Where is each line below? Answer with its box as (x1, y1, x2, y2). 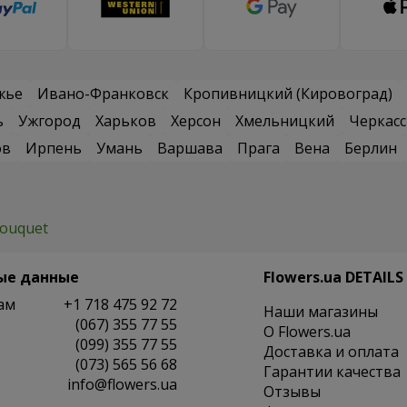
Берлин (344, 138, 397, 159)
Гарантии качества (263, 362, 401, 382)
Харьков (95, 111, 156, 132)
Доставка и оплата (263, 342, 399, 362)
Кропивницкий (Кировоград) (184, 84, 392, 104)
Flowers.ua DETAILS (263, 267, 403, 288)
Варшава (157, 138, 223, 159)
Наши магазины (263, 302, 378, 323)
